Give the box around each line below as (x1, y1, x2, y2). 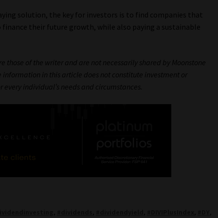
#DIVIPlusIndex (147, 208, 195, 217)
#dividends (57, 208, 93, 217)
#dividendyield (96, 208, 144, 217)
